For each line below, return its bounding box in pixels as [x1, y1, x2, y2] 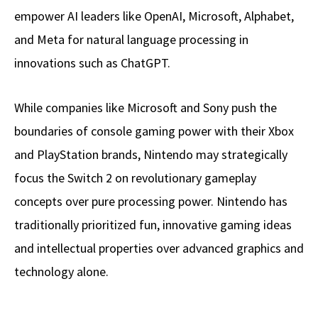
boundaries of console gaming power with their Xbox [14, 123, 294, 140]
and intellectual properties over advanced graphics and [14, 240, 304, 257]
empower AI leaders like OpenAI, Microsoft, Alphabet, [14, 8, 294, 25]
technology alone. [14, 263, 109, 280]
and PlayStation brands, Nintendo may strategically [14, 146, 287, 163]
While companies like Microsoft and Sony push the [14, 99, 277, 116]
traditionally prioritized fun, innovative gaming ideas [14, 216, 292, 234]
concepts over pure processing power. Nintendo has [14, 193, 287, 210]
